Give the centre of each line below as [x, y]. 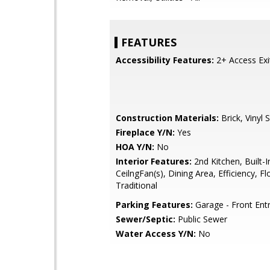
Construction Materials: [167, 118]
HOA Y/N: [135, 147]
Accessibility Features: [165, 60]
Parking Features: [154, 205]
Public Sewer [201, 219]
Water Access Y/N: [156, 234]
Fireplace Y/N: [145, 132]
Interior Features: [154, 161]
